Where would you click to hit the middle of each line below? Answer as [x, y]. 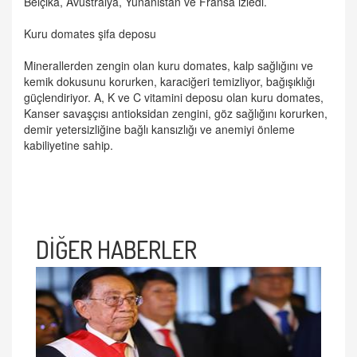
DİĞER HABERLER [116, 249]
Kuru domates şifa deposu [90, 33]
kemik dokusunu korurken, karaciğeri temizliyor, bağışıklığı [169, 81]
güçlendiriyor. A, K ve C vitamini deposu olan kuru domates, [174, 97]
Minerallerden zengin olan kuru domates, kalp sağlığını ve [169, 65]
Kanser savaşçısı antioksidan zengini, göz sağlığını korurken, [176, 113]
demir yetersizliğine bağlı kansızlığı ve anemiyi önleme [159, 129]
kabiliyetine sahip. [69, 145]
